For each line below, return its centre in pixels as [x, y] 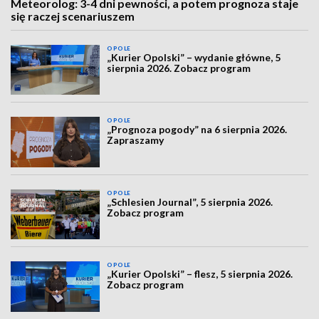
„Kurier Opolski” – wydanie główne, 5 [194, 57]
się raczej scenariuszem [73, 16]
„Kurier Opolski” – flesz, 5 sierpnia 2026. [200, 274]
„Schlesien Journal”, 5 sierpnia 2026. [190, 202]
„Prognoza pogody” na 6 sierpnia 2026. [197, 130]
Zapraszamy [136, 140]
